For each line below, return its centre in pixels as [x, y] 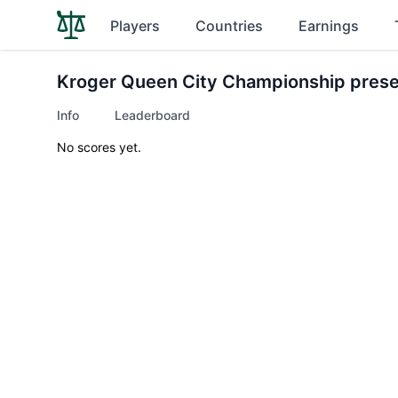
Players [135, 26]
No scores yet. [99, 147]
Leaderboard [152, 115]
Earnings [329, 26]
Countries [229, 26]
